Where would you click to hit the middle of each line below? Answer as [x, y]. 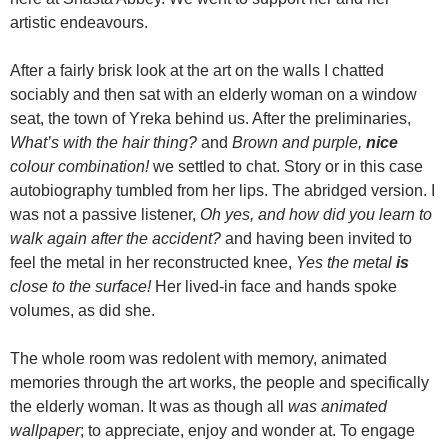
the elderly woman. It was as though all [149, 406]
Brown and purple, [299, 142]
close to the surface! [82, 286]
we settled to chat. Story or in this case [286, 166]
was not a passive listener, [105, 214]
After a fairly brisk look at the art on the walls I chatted [197, 70]
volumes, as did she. [82, 310]
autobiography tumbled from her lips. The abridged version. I [222, 190]
